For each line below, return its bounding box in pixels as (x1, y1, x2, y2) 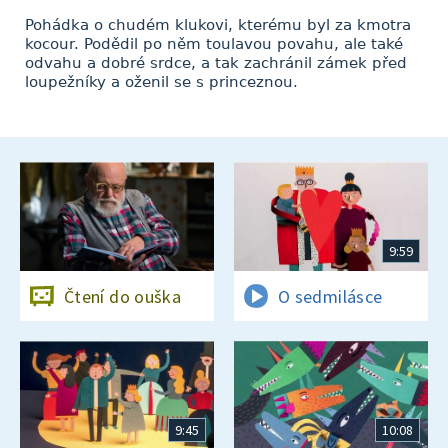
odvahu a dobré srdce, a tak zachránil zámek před (25, 54, 407, 72)
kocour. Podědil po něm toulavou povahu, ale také (25, 35, 403, 53)
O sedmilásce (278, 284, 383, 308)
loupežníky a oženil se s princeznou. (25, 73, 298, 91)
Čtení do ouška (64, 284, 182, 308)
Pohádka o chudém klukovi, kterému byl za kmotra (25, 16, 411, 34)
